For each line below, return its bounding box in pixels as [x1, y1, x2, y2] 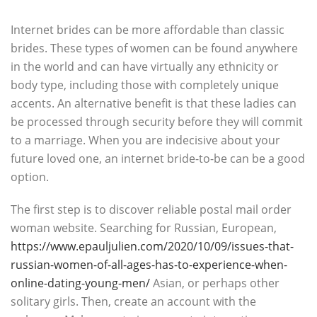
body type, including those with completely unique [11, 77, 279, 93]
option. [11, 169, 49, 185]
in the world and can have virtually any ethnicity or [11, 59, 279, 74]
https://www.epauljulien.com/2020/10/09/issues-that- [11, 238, 294, 254]
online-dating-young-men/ [11, 275, 150, 291]
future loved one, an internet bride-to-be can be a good [11, 151, 305, 166]
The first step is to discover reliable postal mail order [11, 202, 292, 217]
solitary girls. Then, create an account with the [11, 294, 256, 309]
